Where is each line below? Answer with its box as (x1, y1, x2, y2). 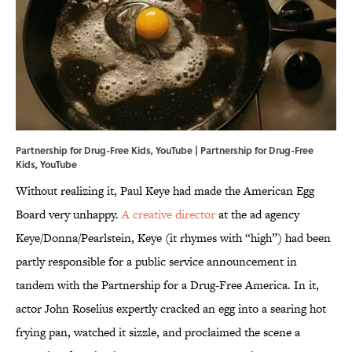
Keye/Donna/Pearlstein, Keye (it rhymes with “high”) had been (16, 229, 331, 247)
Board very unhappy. (16, 206, 122, 223)
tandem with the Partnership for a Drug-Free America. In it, (16, 277, 319, 294)
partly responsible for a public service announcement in (16, 253, 297, 270)
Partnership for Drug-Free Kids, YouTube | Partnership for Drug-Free (16, 143, 313, 158)
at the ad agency (215, 206, 299, 223)
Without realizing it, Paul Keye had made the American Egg (16, 182, 314, 200)
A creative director (122, 206, 215, 223)
